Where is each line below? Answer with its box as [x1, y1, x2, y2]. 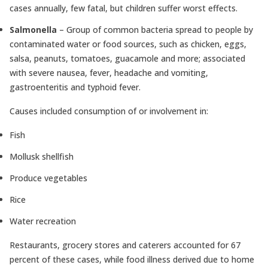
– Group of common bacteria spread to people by [57, 24, 253, 35]
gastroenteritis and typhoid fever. [10, 81, 141, 93]
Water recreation [10, 215, 76, 227]
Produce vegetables [10, 172, 87, 184]
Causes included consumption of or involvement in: [10, 105, 208, 117]
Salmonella [10, 24, 57, 35]
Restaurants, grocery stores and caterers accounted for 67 [10, 239, 240, 251]
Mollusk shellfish [10, 151, 74, 162]
